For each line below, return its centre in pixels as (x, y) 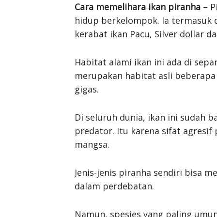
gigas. (87, 89)
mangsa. (92, 144)
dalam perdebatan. (114, 186)
